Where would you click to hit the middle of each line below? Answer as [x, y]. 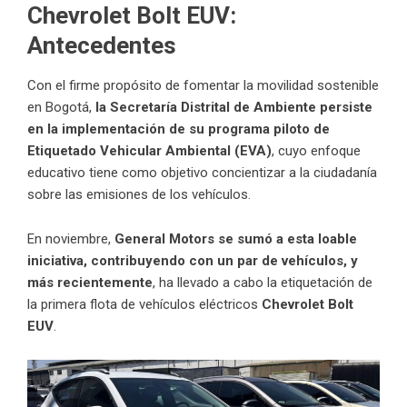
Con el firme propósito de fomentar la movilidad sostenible [203, 85]
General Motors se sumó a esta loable [236, 238]
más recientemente [90, 282]
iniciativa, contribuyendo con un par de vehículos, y [193, 260]
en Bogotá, [61, 107]
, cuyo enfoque [316, 150]
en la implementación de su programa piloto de [179, 129]
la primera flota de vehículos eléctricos [144, 304]
